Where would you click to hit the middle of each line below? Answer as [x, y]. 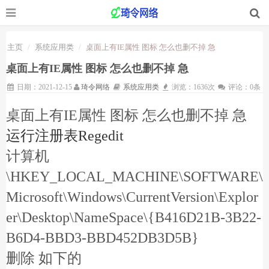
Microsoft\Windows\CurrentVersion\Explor [132, 197]
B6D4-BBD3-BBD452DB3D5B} [102, 238]
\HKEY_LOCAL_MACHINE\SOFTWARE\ [134, 177]
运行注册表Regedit [65, 136]
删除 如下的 [44, 258]
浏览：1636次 [194, 87]
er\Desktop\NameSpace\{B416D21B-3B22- [134, 217]
